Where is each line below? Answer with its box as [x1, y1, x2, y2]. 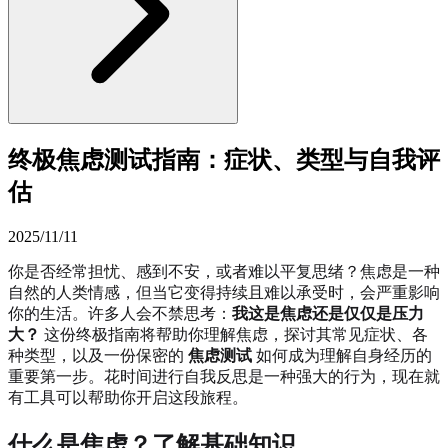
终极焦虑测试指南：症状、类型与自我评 [8, 146, 440, 173]
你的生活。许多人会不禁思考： [8, 304, 232, 322]
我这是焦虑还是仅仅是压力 [232, 304, 424, 322]
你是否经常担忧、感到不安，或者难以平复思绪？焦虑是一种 [8, 262, 440, 280]
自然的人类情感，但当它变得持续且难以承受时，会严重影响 [8, 283, 440, 301]
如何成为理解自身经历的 [252, 346, 432, 364]
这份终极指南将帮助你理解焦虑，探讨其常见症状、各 [40, 325, 428, 343]
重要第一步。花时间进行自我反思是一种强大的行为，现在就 [8, 367, 440, 385]
